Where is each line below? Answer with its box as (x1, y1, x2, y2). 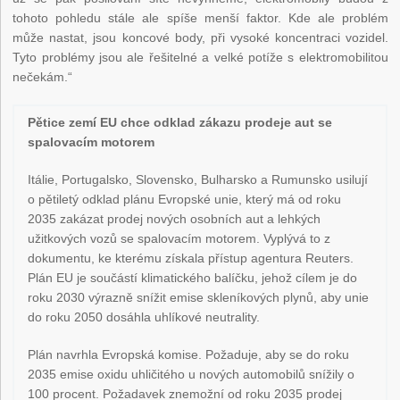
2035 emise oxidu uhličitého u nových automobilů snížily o (28, 367, 355, 382)
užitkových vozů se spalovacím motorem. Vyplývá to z (28, 231, 331, 246)
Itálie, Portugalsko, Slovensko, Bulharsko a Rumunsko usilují (28, 172, 369, 187)
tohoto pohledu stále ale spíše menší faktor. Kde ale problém (12, 11, 388, 26)
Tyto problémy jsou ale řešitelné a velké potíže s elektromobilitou (12, 50, 388, 65)
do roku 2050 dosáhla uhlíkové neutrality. (28, 310, 261, 325)
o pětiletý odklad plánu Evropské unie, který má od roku (28, 192, 342, 207)
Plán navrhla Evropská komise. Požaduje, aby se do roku (28, 347, 350, 362)
